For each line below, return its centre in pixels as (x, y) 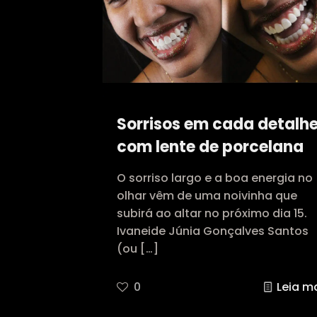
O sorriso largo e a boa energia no (214, 178)
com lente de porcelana (210, 147)
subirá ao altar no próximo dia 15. (212, 214)
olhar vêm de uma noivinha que (207, 196)
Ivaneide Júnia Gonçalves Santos (212, 231)
